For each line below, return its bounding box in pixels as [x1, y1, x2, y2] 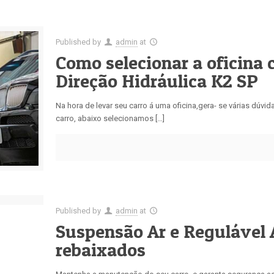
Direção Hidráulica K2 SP [56, 70, 259, 92]
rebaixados [56, 239, 146, 261]
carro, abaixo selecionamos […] [56, 114, 165, 123]
